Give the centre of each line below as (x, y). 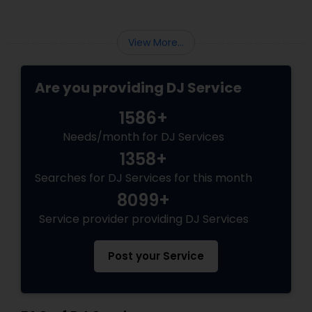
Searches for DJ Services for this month (143, 178)
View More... (156, 43)
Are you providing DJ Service (138, 88)
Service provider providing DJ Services (143, 219)
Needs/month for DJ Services (143, 137)
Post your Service (156, 256)
